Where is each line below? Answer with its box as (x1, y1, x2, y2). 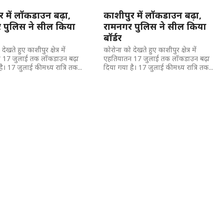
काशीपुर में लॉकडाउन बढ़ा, (104, 9, 202, 21)
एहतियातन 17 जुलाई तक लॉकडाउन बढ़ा (104, 54, 210, 63)
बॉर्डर (104, 31, 122, 44)
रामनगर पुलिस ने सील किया (104, 20, 207, 32)
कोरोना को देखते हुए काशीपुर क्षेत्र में (104, 45, 197, 54)
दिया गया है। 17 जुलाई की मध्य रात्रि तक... (104, 63, 214, 72)
